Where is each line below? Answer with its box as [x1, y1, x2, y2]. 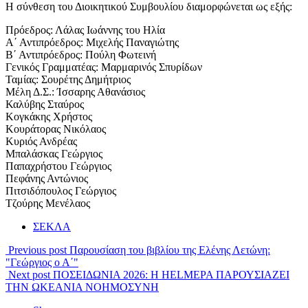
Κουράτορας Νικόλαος [5, 123, 106, 135]
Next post [8, 269, 50, 281]
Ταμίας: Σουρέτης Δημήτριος [5, 74, 131, 86]
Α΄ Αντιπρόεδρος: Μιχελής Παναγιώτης [5, 36, 179, 49]
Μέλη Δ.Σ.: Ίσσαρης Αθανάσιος [5, 86, 145, 98]
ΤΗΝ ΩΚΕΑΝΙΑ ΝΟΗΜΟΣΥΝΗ [5, 281, 159, 294]
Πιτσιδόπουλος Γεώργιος [5, 185, 116, 197]
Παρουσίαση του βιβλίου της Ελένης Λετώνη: [69, 244, 270, 256]
